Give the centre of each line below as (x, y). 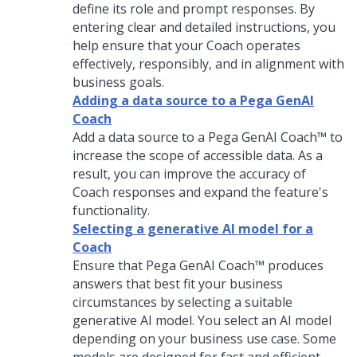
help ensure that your (139, 45)
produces (294, 265)
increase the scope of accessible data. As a (198, 155)
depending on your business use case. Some (204, 339)
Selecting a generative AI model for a (193, 229)
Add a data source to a (140, 137)
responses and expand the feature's (219, 192)
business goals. (118, 82)
